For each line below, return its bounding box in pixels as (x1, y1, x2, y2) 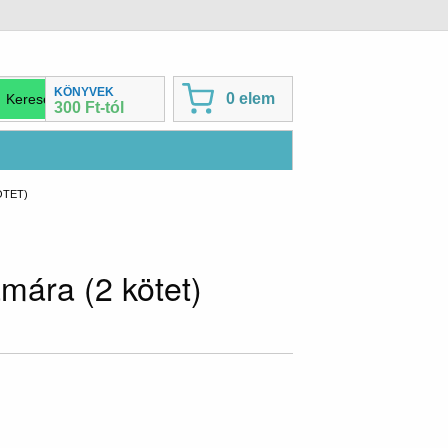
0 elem (226, 90, 275, 108)
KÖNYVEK (54, 85, 114, 100)
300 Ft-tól (54, 99, 124, 117)
